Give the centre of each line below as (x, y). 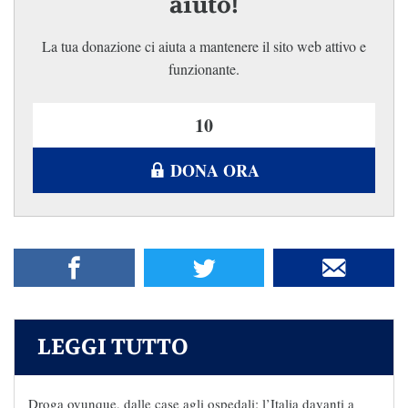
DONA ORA (214, 171)
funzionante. (204, 69)
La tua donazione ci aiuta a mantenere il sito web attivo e (204, 46)
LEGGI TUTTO (113, 348)
